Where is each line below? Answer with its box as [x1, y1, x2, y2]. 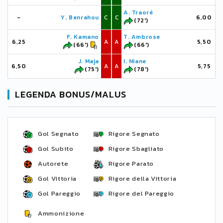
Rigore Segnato [108, 129, 160, 138]
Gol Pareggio [38, 189, 81, 198]
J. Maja [78, 57, 99, 66]
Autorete [38, 159, 69, 168]
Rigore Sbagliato [108, 144, 164, 153]
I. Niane [123, 57, 146, 66]
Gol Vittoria [38, 174, 77, 183]
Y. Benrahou [61, 13, 99, 22]
